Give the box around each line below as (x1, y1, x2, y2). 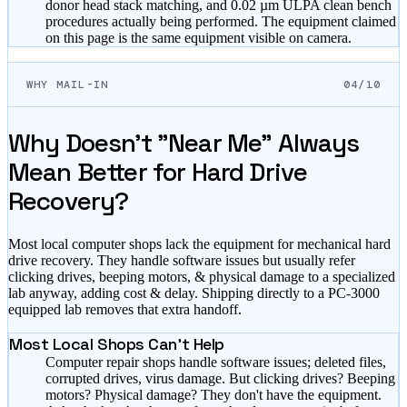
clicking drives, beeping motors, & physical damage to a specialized (8, 269, 395, 285)
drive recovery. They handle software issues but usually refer (8, 253, 355, 269)
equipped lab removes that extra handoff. (8, 302, 242, 318)
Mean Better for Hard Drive (8, 155, 308, 189)
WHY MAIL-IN (26, 76, 109, 92)
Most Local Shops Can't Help (9, 333, 224, 355)
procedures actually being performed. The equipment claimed (45, 13, 396, 29)
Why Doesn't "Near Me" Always (8, 126, 360, 160)
